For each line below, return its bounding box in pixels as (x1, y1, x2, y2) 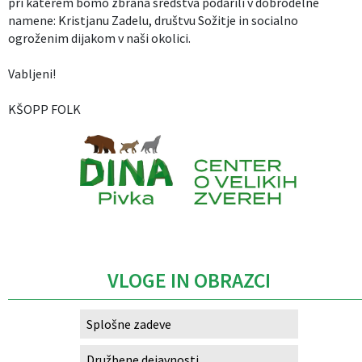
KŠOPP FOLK (8, 101, 81, 118)
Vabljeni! (8, 65, 56, 82)
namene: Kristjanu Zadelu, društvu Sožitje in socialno (8, 12, 298, 29)
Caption (167, 209, 210, 226)
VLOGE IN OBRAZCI (107, 267, 271, 293)
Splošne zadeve (86, 315, 171, 332)
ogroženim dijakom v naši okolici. (8, 30, 191, 47)
